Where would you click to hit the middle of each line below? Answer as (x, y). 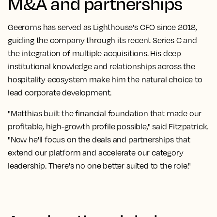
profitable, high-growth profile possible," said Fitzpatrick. (108, 127)
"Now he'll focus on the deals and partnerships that (99, 140)
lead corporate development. (60, 93)
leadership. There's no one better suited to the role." (100, 166)
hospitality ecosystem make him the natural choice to (105, 80)
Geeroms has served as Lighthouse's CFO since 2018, (103, 27)
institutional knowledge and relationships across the (101, 67)
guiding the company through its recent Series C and (102, 40)
